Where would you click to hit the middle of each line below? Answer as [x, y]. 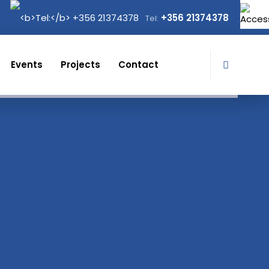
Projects [80, 65]
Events [26, 65]
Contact [138, 65]
